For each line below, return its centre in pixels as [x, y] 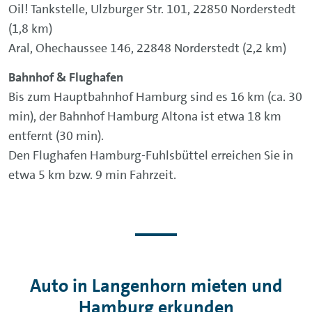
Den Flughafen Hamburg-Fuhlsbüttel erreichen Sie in [151, 155]
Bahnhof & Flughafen [66, 77]
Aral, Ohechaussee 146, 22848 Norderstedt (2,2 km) [147, 48]
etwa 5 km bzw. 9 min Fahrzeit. [92, 174]
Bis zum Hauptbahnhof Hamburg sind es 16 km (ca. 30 [155, 96]
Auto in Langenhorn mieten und [156, 286]
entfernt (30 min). [56, 135]
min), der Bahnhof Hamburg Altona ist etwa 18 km [145, 116]
